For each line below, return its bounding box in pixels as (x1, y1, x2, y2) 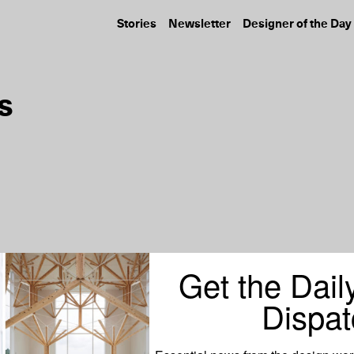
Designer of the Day (243, 18, 352, 30)
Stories (117, 18, 156, 30)
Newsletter (168, 18, 231, 30)
